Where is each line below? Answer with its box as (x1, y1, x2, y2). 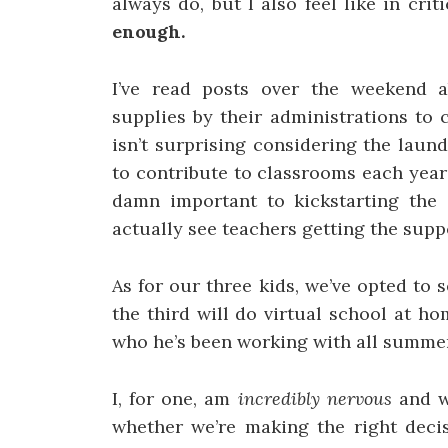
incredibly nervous (237, 386, 399, 410)
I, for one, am (112, 386, 238, 410)
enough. (112, 20, 185, 44)
